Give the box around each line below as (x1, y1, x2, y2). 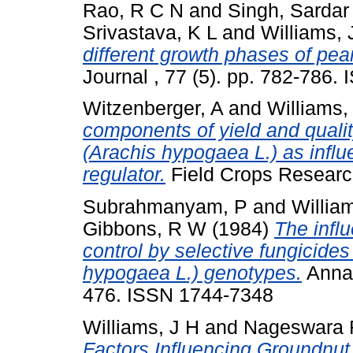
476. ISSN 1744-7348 (83, 284, 273, 307)
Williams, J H (83, 317, 199, 339)
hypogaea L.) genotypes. (83, 262, 302, 284)
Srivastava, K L (83, 21, 217, 43)
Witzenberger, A (83, 98, 223, 120)
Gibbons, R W (83, 218, 206, 240)
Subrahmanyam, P (83, 196, 247, 218)
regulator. (83, 164, 165, 186)
